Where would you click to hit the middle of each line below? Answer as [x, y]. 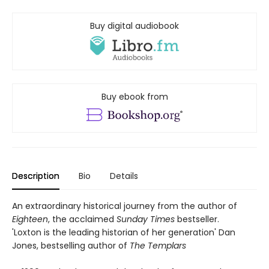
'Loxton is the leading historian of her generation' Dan [124, 233]
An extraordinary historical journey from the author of [125, 206]
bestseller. [197, 219]
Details [124, 176]
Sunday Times [146, 219]
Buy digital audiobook [134, 26]
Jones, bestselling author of [71, 246]
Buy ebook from [134, 97]
